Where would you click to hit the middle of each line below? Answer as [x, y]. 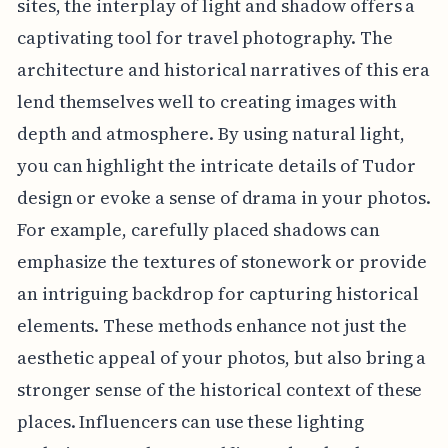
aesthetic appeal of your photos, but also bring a [221, 357]
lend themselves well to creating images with [206, 101]
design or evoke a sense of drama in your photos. [223, 197]
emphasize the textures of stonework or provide [221, 261]
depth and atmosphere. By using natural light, [210, 133]
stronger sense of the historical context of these [219, 389]
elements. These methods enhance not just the [211, 325]
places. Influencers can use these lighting [190, 421]
